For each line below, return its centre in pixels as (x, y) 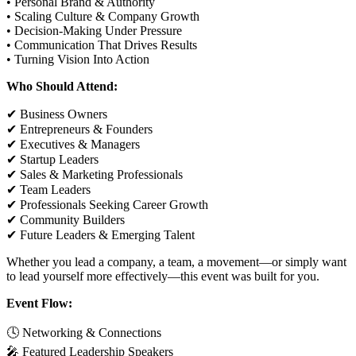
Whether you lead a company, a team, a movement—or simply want (176, 262)
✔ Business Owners (57, 114)
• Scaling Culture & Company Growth (103, 17)
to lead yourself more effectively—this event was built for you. (163, 277)
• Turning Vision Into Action (78, 60)
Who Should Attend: (62, 87)
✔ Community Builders (66, 220)
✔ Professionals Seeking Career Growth (107, 205)
